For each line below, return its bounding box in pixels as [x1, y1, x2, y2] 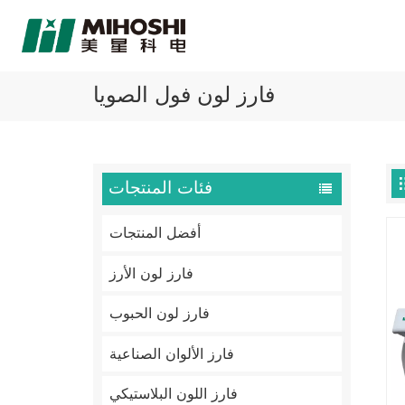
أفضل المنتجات [109, 221, 202, 246]
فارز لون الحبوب [109, 302, 211, 326]
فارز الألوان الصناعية [109, 342, 235, 366]
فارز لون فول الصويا [93, 78, 276, 113]
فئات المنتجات [108, 174, 212, 203]
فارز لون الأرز [109, 261, 194, 286]
